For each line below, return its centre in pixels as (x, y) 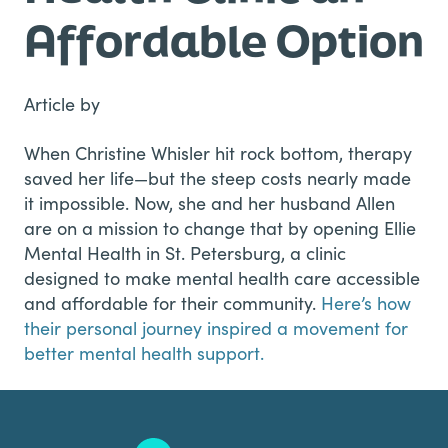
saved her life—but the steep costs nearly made (217, 177)
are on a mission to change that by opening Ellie (220, 227)
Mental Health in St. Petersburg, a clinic (185, 252)
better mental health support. (144, 352)
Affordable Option (224, 40)
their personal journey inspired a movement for (216, 327)
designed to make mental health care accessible (222, 277)
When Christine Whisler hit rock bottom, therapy (218, 152)
